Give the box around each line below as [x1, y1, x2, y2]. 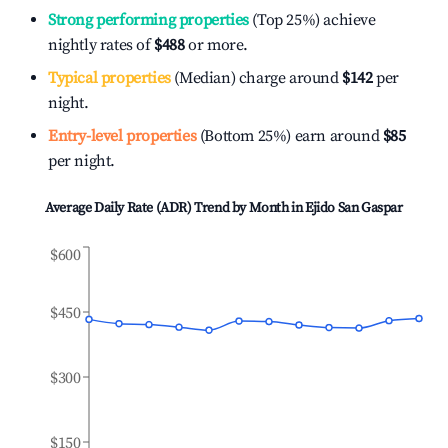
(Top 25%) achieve [248, 10, 376, 30]
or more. [184, 35, 249, 55]
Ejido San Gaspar [305, 199, 403, 217]
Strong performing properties [48, 10, 249, 30]
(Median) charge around [170, 68, 339, 88]
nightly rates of [48, 35, 155, 55]
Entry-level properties [48, 126, 197, 146]
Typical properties [48, 68, 171, 88]
